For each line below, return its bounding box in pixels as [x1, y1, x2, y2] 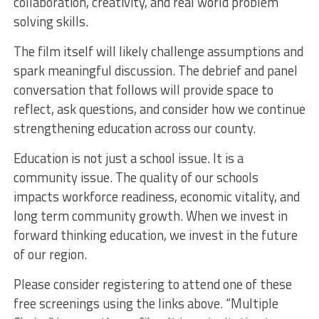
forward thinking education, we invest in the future [13, 225, 298, 246]
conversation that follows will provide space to [13, 80, 273, 100]
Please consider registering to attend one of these [13, 274, 292, 295]
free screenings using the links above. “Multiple [13, 293, 278, 314]
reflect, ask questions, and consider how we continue [13, 99, 305, 120]
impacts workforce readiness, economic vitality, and [13, 187, 300, 207]
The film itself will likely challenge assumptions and [13, 41, 303, 62]
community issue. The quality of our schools [13, 167, 258, 188]
